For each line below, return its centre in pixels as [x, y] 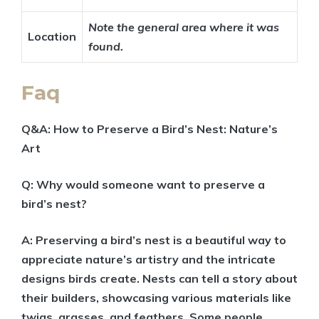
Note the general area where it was [184, 27]
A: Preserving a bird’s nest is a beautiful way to [154, 240]
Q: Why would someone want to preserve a [143, 185]
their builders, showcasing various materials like [156, 298]
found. [106, 47]
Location [52, 37]
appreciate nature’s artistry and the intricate [148, 260]
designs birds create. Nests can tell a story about [159, 279]
